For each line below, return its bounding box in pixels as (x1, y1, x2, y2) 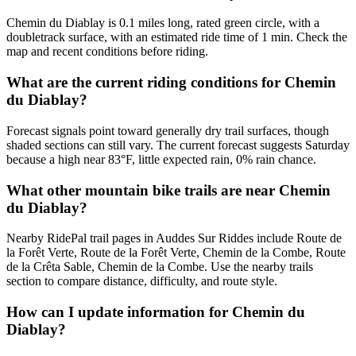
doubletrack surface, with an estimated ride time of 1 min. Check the (6, 30, 347, 44)
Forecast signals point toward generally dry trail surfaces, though (6, 123, 329, 137)
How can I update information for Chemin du (6, 304, 305, 321)
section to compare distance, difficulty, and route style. (6, 274, 277, 288)
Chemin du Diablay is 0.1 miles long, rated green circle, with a (6, 16, 319, 30)
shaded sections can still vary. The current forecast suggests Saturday (6, 137, 350, 152)
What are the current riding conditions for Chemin (6, 74, 336, 91)
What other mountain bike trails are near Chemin (6, 181, 331, 199)
